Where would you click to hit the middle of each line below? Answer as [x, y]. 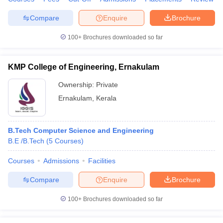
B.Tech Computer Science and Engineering [81, 130]
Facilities [102, 161]
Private [107, 85]
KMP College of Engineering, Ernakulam [84, 67]
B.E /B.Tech [26, 141]
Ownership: [77, 85]
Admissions [61, 161]
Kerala [106, 98]
